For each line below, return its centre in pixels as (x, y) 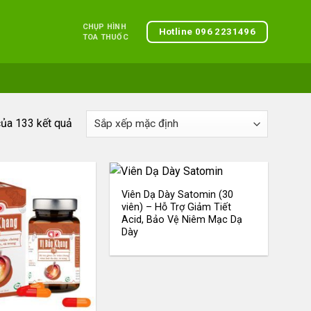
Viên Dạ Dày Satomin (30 (178, 195)
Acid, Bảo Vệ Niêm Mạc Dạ (182, 220)
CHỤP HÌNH (104, 27)
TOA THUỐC (105, 37)
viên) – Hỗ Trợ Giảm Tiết (177, 208)
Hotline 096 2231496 (207, 31)
